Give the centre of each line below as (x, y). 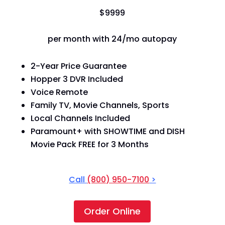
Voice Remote (59, 92)
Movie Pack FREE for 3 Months (89, 144)
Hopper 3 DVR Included (77, 79)
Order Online (113, 211)
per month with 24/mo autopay (113, 39)
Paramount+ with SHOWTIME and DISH (107, 131)
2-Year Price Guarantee (78, 66)
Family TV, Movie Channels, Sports (100, 105)
